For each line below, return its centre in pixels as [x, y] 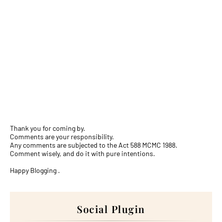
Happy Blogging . [35, 170]
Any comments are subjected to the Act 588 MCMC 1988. [94, 145]
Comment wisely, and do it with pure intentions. [83, 153]
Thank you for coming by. [48, 128]
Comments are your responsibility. [62, 137]
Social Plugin [111, 209]
